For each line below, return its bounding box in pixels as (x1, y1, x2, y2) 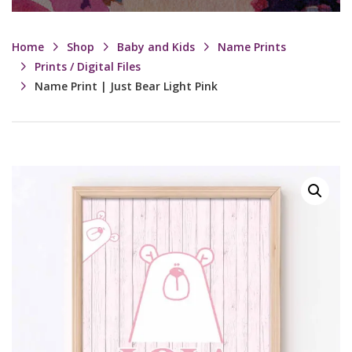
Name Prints (218, 39, 286, 54)
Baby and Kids (117, 39, 195, 54)
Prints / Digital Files (35, 59, 141, 74)
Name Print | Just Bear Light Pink (35, 79, 218, 93)
